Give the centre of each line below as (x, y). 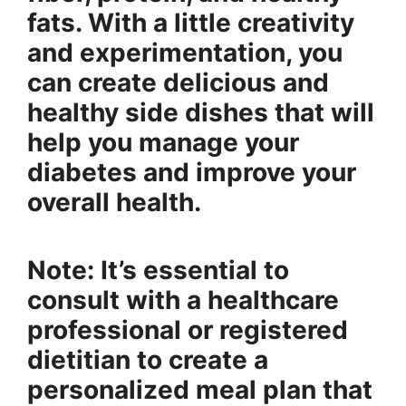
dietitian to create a (148, 359)
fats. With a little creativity (191, 22)
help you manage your (163, 142)
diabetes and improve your (192, 172)
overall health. (114, 202)
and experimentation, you (185, 52)
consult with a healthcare (183, 300)
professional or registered (188, 329)
